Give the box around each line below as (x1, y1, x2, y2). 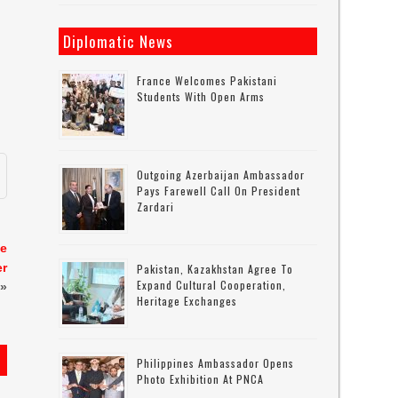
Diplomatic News (63, 30, 174, 52)
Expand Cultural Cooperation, (137, 277, 287, 292)
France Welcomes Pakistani (137, 73, 278, 88)
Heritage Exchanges (137, 293, 238, 308)
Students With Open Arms (137, 89, 266, 104)
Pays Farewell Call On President (137, 183, 301, 198)
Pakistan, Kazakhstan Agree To (137, 261, 294, 276)
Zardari (137, 199, 175, 214)
